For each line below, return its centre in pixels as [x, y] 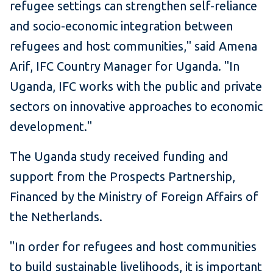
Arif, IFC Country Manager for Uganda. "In [125, 66]
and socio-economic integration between [121, 26]
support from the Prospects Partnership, [122, 177]
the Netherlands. [56, 217]
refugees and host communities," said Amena [133, 46]
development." [51, 127]
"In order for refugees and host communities [133, 247]
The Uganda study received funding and [119, 157]
